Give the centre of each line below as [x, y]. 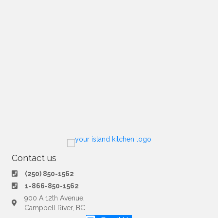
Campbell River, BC [55, 208]
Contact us [34, 158]
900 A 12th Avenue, [54, 198]
